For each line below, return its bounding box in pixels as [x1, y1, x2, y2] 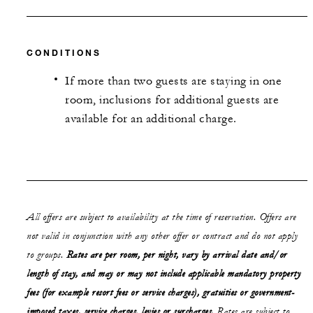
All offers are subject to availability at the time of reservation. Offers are [27, 210, 296, 224]
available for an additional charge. [65, 112, 237, 126]
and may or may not [81, 267, 160, 280]
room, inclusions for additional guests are [65, 93, 279, 108]
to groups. [27, 248, 66, 261]
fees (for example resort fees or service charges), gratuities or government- [27, 286, 294, 299]
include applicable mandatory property [159, 267, 300, 280]
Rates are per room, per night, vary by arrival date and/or [66, 248, 287, 261]
